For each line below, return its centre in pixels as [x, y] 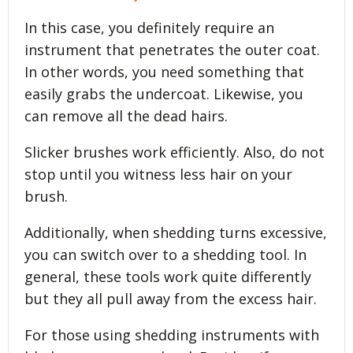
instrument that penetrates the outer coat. [172, 49]
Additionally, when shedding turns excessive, [176, 232]
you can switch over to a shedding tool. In [165, 254]
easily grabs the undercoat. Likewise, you [164, 93]
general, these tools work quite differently [168, 276]
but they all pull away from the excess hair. [171, 298]
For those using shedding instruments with [172, 334]
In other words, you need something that [164, 71]
